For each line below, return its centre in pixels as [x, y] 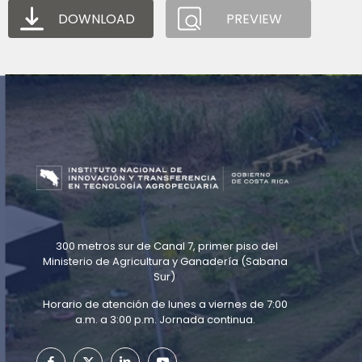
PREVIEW [255, 19]
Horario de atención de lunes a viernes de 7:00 [166, 304]
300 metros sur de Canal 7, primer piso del [165, 246]
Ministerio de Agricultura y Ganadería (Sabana [166, 261]
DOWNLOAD [97, 19]
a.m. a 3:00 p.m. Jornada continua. [166, 319]
